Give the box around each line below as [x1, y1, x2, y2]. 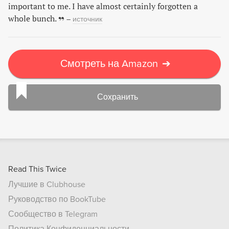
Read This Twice [8, 164, 66, 174]
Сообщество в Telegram [8, 209, 98, 219]
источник [73, 15, 102, 24]
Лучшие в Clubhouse [8, 179, 85, 190]
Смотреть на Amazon [60, 58, 158, 70]
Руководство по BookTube [8, 194, 106, 204]
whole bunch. [8, 13, 56, 24]
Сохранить [97, 92, 138, 102]
